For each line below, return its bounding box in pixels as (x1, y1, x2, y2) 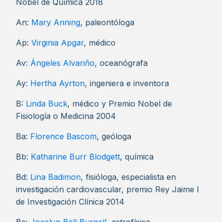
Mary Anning (31, 17, 80, 27)
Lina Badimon (30, 172, 81, 182)
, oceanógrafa (95, 58, 148, 68)
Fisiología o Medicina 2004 (16, 111, 116, 121)
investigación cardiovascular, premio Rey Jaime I (16, 184, 199, 194)
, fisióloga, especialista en (81, 172, 176, 182)
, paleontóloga (80, 17, 134, 27)
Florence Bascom (30, 131, 97, 141)
